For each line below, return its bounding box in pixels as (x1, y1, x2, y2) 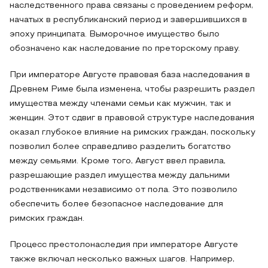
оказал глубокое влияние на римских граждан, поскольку (10, 129, 255, 136)
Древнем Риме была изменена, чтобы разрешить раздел (10, 86, 255, 93)
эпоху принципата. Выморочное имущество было (10, 31, 220, 38)
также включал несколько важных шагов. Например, (10, 255, 234, 263)
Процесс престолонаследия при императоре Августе (10, 241, 238, 249)
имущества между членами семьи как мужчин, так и (10, 100, 231, 108)
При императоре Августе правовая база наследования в (10, 71, 250, 79)
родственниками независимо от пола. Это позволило (10, 186, 237, 194)
